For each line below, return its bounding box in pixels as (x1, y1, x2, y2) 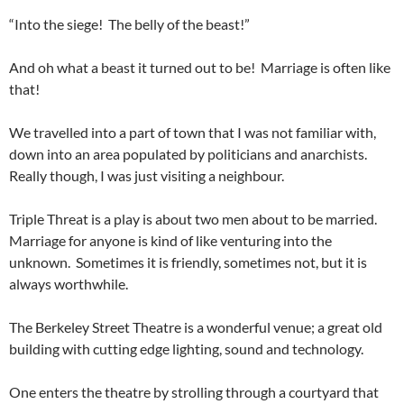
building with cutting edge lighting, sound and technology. (9, 340, 363, 357)
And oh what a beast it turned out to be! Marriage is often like (9, 59, 390, 76)
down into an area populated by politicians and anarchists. (9, 145, 370, 162)
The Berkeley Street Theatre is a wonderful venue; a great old (9, 318, 382, 335)
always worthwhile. (9, 275, 128, 292)
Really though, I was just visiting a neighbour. (9, 167, 284, 184)
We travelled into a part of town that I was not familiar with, (9, 124, 376, 141)
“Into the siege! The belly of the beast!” (9, 15, 250, 32)
